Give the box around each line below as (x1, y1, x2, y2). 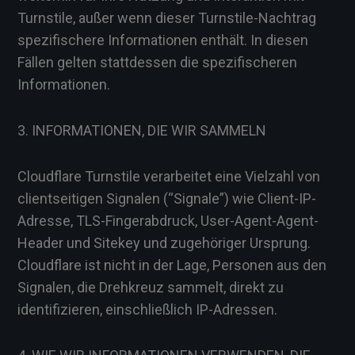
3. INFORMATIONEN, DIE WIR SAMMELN (17, 122, 266, 139)
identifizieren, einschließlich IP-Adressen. (17, 301, 277, 318)
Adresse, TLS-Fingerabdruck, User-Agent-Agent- (17, 212, 319, 229)
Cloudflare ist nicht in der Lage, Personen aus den (17, 257, 326, 273)
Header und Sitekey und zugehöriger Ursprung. (17, 235, 311, 251)
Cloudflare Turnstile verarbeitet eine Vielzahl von (17, 168, 320, 185)
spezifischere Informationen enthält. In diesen (17, 32, 308, 48)
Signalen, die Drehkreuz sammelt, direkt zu (17, 279, 284, 296)
